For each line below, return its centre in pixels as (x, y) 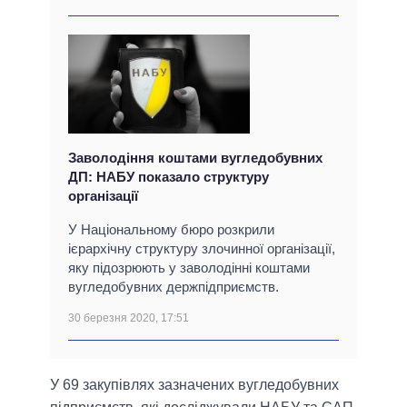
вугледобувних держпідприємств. (174, 287)
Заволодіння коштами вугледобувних (195, 158)
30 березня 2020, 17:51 (129, 318)
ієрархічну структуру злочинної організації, (202, 249)
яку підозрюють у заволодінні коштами (189, 268)
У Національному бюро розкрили (171, 230)
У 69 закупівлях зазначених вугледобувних (194, 385)
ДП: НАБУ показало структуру (169, 177)
